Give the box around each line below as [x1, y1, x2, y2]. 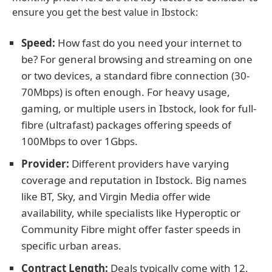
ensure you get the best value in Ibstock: [12, 5, 198, 19]
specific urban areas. [21, 239, 121, 253]
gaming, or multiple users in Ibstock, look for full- [21, 101, 256, 115]
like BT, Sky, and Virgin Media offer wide [21, 189, 211, 203]
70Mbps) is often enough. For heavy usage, [21, 85, 230, 99]
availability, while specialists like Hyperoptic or [21, 206, 240, 220]
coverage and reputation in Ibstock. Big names [21, 173, 246, 187]
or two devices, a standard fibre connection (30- [21, 69, 250, 83]
